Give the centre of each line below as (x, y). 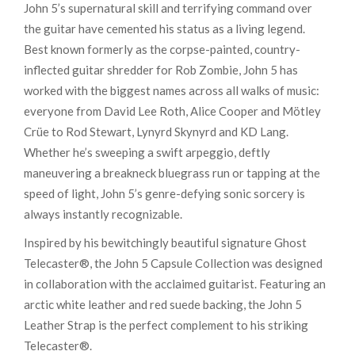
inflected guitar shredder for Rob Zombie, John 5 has (161, 70)
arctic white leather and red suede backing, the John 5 (163, 305)
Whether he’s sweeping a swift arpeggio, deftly (147, 153)
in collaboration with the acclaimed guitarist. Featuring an (175, 284)
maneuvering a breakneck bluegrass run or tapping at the (172, 173)
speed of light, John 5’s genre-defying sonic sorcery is (164, 194)
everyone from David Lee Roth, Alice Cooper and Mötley (172, 111)
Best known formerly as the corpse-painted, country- (162, 50)
